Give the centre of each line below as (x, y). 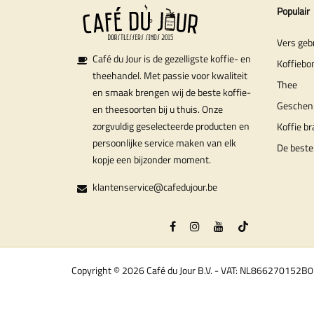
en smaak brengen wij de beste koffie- (172, 92)
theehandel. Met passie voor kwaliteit (170, 75)
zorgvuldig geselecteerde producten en (171, 125)
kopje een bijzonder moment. (152, 159)
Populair (293, 11)
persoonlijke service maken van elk (164, 142)
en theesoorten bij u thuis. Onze (158, 109)
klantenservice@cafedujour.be (155, 186)
